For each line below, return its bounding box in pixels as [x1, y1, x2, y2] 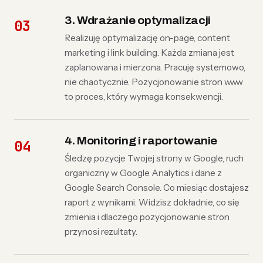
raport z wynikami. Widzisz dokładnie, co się [65, 197, 240, 208]
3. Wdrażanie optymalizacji [65, 15, 211, 26]
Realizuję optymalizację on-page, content [65, 32, 230, 43]
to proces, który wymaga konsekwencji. [65, 91, 223, 102]
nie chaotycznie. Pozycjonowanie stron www [65, 76, 243, 87]
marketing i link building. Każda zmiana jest [65, 47, 234, 58]
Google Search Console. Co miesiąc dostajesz [65, 182, 249, 193]
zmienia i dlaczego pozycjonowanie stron [65, 211, 230, 222]
